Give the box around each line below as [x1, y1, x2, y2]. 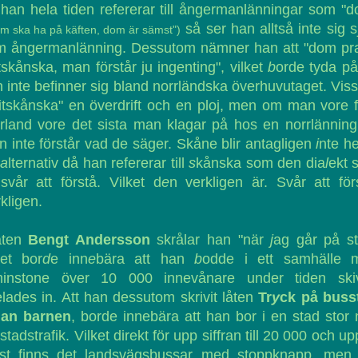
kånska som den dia [196, 155, 325, 171]
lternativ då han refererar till [7, 155, 189, 171]
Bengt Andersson [28, 232, 150, 248]
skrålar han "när [149, 232, 271, 248]
